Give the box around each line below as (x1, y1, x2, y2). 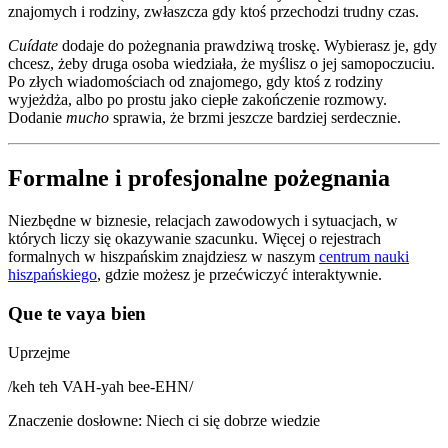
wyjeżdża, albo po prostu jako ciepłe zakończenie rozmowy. (8, 91, 387, 109)
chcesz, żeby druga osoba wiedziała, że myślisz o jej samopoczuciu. (8, 55, 435, 73)
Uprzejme (8, 343, 70, 361)
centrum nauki (319, 248, 409, 266)
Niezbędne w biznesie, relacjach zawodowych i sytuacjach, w (8, 212, 398, 230)
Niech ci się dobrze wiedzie (146, 411, 320, 429)
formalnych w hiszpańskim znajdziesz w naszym (8, 248, 319, 266)
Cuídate (8, 37, 58, 55)
